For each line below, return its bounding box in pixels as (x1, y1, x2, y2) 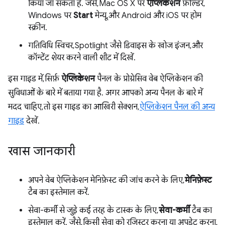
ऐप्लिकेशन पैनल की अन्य (140, 102, 215, 112)
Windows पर (28, 11, 73, 21)
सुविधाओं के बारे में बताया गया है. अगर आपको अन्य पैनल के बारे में (8, 88, 202, 98)
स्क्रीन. (28, 23, 47, 33)
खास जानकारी (8, 144, 75, 159)
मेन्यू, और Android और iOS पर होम (93, 11, 201, 21)
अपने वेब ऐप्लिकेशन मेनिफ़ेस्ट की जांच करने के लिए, (28, 175, 185, 185)
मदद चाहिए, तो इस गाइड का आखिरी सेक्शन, (8, 102, 140, 112)
